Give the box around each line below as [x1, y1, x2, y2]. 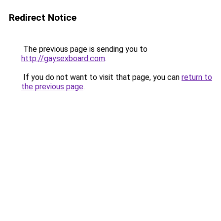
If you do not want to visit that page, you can [21, 73, 182, 82]
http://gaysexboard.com [21, 54, 105, 63]
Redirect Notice [9, 12, 76, 23]
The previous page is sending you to [21, 44, 147, 54]
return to [182, 73, 212, 82]
